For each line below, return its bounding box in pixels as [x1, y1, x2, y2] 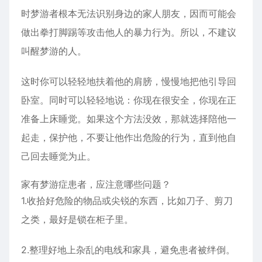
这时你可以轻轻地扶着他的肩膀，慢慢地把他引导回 [21, 75, 236, 87]
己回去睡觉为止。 [21, 150, 96, 162]
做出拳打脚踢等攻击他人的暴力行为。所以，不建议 [21, 26, 236, 38]
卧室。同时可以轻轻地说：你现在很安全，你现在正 [21, 94, 236, 106]
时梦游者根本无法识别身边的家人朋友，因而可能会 [21, 8, 236, 19]
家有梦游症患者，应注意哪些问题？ [21, 178, 171, 190]
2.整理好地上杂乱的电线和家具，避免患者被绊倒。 [21, 244, 235, 256]
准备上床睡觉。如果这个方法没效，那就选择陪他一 [21, 113, 236, 125]
